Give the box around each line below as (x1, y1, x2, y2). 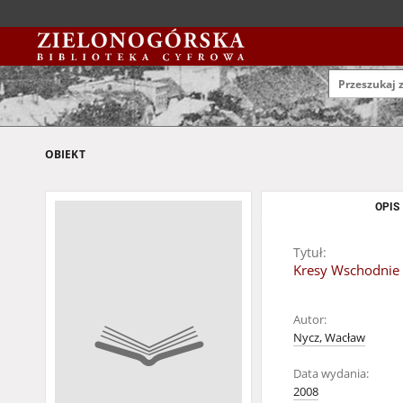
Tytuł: (293, 244, 327, 261)
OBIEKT (45, 147, 85, 162)
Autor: (293, 312, 327, 327)
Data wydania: (293, 366, 369, 381)
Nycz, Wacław (293, 330, 365, 345)
